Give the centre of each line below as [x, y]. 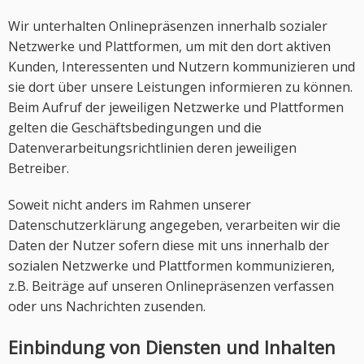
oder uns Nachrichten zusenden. [107, 306]
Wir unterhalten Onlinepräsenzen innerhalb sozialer [168, 26]
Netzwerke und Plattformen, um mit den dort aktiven [169, 46]
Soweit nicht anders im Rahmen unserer [130, 205]
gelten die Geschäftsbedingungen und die [135, 128]
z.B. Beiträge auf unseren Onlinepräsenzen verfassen [171, 286]
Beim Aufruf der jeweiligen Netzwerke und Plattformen [176, 107]
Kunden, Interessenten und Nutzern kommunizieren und [182, 67]
